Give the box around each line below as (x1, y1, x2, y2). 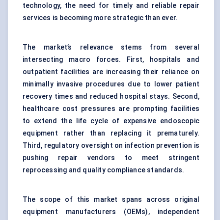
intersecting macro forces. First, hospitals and (23, 55, 199, 64)
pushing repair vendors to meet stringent (23, 154, 199, 162)
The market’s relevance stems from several (23, 43, 199, 52)
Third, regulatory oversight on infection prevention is (23, 141, 199, 150)
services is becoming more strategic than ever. (23, 14, 178, 22)
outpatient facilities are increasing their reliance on (23, 68, 199, 76)
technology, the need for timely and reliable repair (23, 1, 199, 10)
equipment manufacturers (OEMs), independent (23, 208, 199, 216)
